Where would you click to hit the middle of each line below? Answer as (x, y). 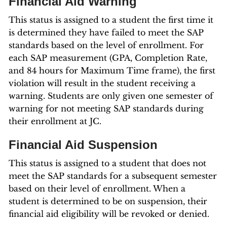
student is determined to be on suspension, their (108, 201)
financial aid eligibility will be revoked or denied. (109, 214)
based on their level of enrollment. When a (97, 188)
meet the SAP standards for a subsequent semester (113, 176)
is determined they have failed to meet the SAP (106, 32)
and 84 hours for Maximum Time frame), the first (112, 70)
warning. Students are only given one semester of (111, 96)
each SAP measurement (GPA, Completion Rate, (108, 58)
